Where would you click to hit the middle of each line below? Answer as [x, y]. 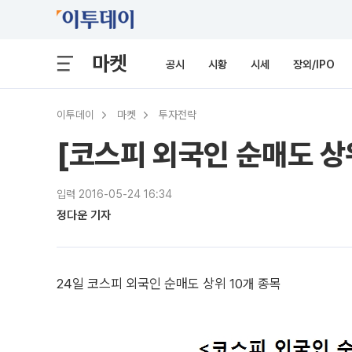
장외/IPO [314, 64]
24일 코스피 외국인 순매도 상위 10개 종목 [169, 284]
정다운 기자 [84, 215]
